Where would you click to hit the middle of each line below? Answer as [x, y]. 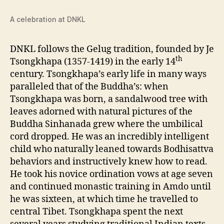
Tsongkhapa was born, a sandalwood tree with [109, 99]
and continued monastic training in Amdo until [110, 186]
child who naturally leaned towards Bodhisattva [112, 149]
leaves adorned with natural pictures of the [101, 111]
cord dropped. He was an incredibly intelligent [109, 136]
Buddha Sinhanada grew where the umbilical [106, 124]
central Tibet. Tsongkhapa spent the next [96, 211]
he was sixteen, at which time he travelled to [104, 199]
